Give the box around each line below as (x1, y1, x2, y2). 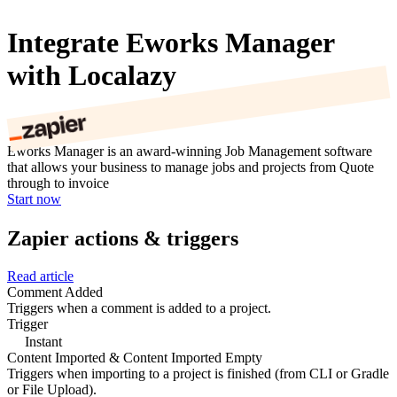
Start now (7, 191, 61, 207)
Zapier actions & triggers (7, 226, 238, 250)
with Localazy (7, 58, 176, 91)
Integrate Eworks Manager (7, 26, 335, 58)
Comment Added (7, 284, 103, 300)
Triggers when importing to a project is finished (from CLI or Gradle (7, 365, 389, 381)
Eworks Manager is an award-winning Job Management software (7, 144, 372, 160)
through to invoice (7, 175, 109, 191)
